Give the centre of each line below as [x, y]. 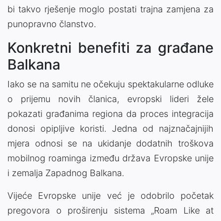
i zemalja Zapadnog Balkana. [66, 173]
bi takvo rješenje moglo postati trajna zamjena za [110, 9]
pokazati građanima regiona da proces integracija [110, 113]
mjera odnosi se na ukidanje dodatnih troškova [110, 143]
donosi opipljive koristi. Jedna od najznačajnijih [110, 128]
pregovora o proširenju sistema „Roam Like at [110, 210]
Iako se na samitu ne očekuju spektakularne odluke [110, 84]
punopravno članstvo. [52, 24]
